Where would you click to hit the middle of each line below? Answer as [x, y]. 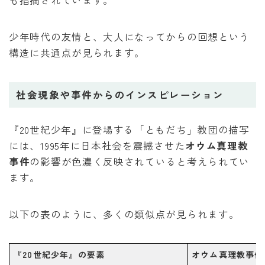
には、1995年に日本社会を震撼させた [97, 145]
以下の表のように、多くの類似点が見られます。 [124, 214]
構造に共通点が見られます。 [77, 52]
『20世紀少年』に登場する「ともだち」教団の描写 [129, 129]
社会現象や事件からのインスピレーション [120, 94]
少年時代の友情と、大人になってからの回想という [130, 36]
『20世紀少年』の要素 [59, 254]
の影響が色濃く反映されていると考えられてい [140, 161]
